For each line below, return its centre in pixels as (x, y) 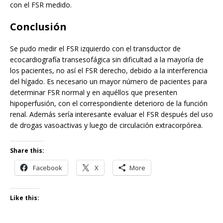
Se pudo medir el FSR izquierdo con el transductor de (95, 49)
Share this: (27, 151)
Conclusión (38, 27)
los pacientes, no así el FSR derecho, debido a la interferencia (109, 71)
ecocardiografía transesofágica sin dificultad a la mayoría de (107, 60)
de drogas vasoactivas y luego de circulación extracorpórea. (106, 125)
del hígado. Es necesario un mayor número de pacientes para (109, 82)
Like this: (25, 198)
